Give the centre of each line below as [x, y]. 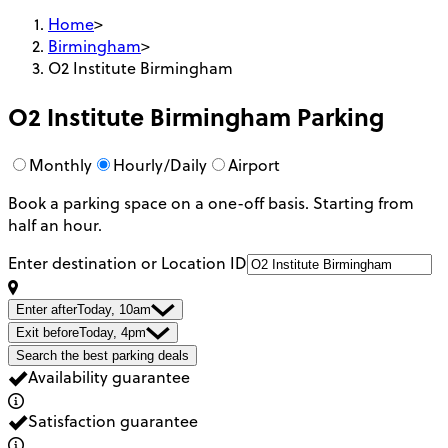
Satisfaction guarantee [113, 420]
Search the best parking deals [102, 355]
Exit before [47, 332]
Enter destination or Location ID [127, 262]
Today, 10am [114, 309]
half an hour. [55, 224]
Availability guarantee [109, 376]
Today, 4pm [112, 332]
